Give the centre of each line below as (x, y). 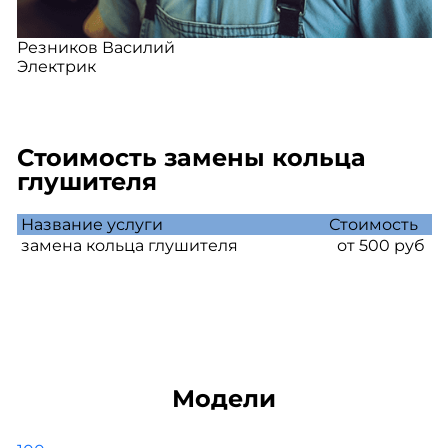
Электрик (56, 66)
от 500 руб (376, 245)
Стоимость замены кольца (191, 157)
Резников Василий (95, 47)
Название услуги (89, 224)
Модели (224, 398)
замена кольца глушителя (127, 245)
